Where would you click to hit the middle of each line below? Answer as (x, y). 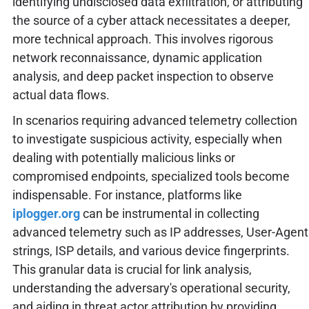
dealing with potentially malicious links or (123, 157)
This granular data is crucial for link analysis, (132, 269)
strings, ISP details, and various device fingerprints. (151, 250)
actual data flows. (61, 95)
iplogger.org (46, 213)
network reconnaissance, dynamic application (137, 58)
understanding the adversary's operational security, (151, 288)
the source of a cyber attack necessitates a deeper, (151, 21)
